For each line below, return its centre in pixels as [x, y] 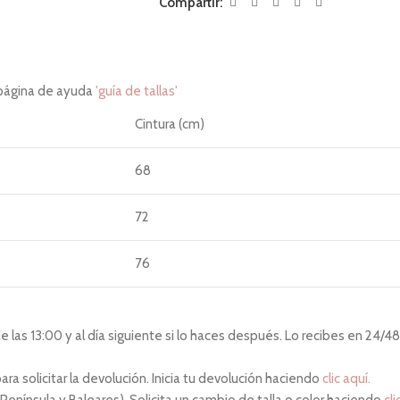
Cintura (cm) [170, 124]
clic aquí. [346, 379]
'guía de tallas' [137, 91]
